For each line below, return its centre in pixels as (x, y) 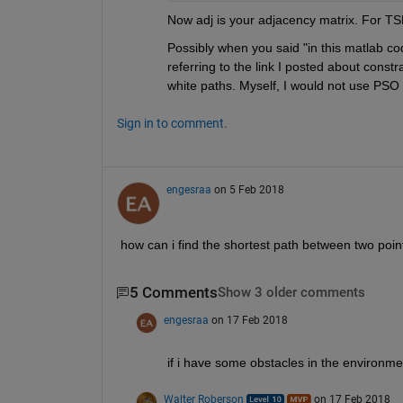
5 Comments (173, 293)
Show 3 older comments (291, 293)
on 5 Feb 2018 (249, 190)
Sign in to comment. (172, 124)
